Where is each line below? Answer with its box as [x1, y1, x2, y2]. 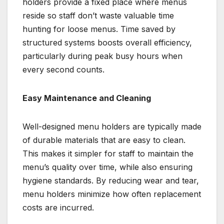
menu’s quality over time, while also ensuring [22, 161, 192, 172]
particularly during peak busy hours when [22, 50, 182, 61]
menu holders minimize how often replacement [22, 188, 201, 199]
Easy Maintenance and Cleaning [22, 92, 151, 103]
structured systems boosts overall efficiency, [22, 37, 192, 47]
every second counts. [22, 64, 104, 74]
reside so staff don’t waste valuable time [22, 10, 174, 20]
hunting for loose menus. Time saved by [22, 23, 175, 34]
